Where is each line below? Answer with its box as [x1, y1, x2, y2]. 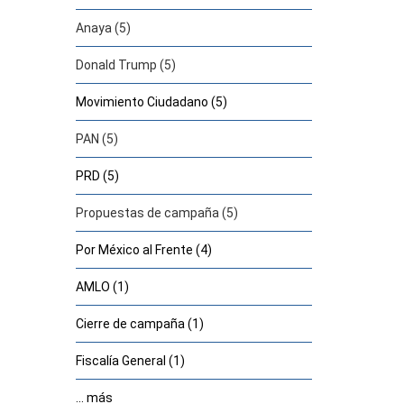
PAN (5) [75, 132, 118, 146]
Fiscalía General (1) [75, 353, 185, 368]
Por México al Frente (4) [75, 243, 212, 257]
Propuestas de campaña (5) [75, 206, 238, 220]
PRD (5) [75, 169, 119, 183]
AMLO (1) [75, 280, 129, 294]
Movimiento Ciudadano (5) [75, 95, 227, 109]
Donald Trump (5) [75, 58, 176, 72]
